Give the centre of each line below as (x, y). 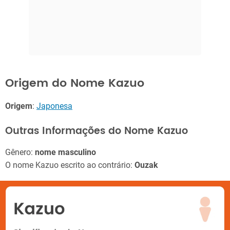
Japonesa (54, 106)
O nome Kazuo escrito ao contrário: (70, 165)
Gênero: (20, 152)
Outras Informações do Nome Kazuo (97, 131)
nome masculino (65, 152)
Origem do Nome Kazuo (75, 83)
